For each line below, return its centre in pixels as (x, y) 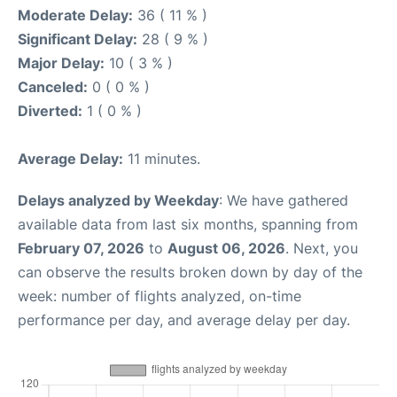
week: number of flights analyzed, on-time (160, 296)
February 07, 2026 (81, 248)
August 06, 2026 (226, 248)
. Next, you (322, 248)
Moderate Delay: (75, 15)
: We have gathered (284, 200)
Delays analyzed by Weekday (118, 200)
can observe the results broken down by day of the (190, 272)
